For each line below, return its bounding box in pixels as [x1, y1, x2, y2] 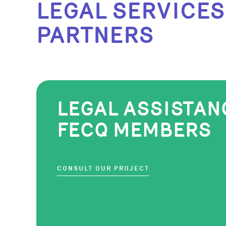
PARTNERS [36, 22, 154, 48]
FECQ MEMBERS [57, 119, 211, 141]
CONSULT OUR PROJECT [57, 165, 149, 172]
